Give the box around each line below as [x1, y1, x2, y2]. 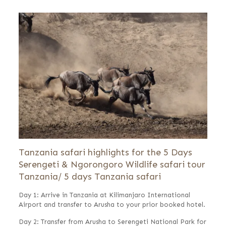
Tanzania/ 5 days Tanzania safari [18, 171, 161, 183]
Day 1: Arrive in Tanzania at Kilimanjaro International [18, 191, 190, 199]
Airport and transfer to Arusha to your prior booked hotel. [18, 201, 205, 209]
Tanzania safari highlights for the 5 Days [18, 147, 192, 158]
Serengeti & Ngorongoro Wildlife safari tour [18, 159, 205, 171]
